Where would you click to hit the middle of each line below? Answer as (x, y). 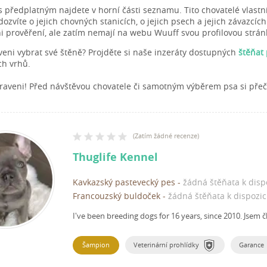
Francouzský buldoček (117, 196)
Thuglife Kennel (115, 157)
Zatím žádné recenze (166, 136)
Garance (252, 245)
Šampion (96, 245)
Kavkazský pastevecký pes (124, 182)
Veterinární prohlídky (166, 245)
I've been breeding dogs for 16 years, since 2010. (158, 216)
